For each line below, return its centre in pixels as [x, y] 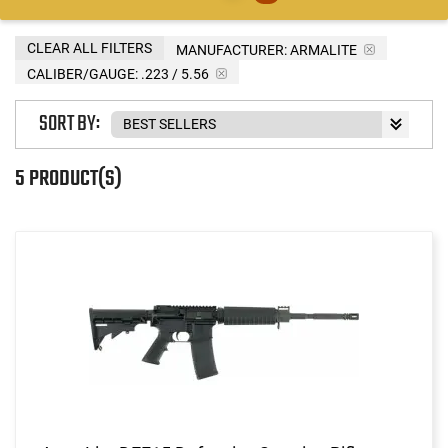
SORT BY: [69, 124]
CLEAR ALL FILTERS [89, 47]
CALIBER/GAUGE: [82, 73]
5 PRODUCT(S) [68, 178]
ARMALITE [323, 49]
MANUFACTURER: [231, 49]
